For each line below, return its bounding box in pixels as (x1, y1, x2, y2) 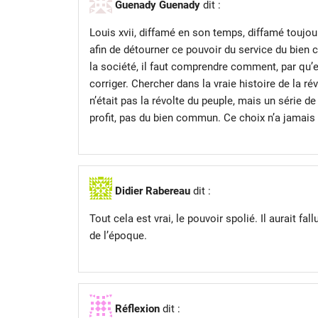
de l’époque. (89, 229, 147, 242)
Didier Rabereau (114, 184, 190, 197)
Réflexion (114, 302, 160, 315)
